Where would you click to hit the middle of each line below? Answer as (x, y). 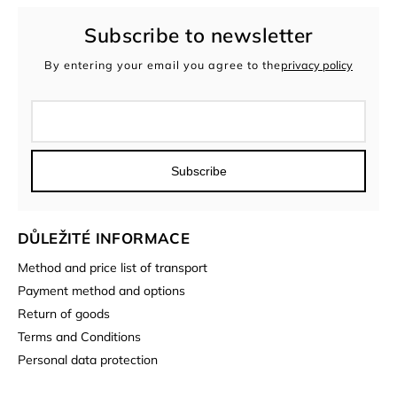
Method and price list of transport (113, 268)
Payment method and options (101, 291)
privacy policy (317, 64)
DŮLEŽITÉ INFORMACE (104, 238)
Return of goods (64, 314)
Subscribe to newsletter (198, 35)
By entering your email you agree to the (163, 64)
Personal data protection (88, 360)
